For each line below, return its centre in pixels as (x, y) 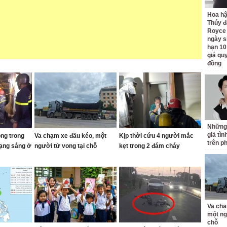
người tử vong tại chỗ (66, 146)
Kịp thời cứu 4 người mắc (156, 136)
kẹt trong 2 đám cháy (149, 146)
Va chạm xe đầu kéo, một (70, 136)
